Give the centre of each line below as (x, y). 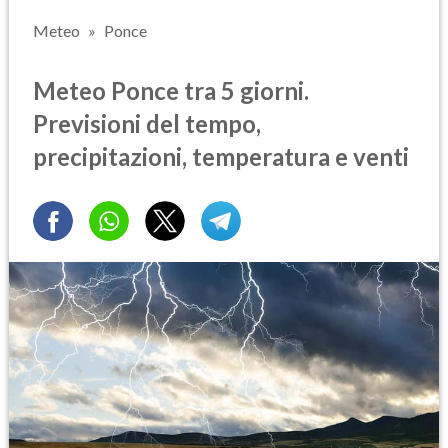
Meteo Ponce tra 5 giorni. (171, 90)
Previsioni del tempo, (147, 123)
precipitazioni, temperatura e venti (221, 156)
